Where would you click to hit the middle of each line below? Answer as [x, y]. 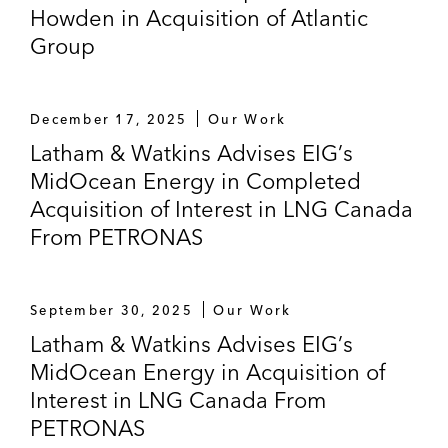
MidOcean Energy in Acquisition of [207, 371]
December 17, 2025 [109, 118]
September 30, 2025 [111, 309]
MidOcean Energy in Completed [195, 180]
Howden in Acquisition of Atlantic [199, 17]
